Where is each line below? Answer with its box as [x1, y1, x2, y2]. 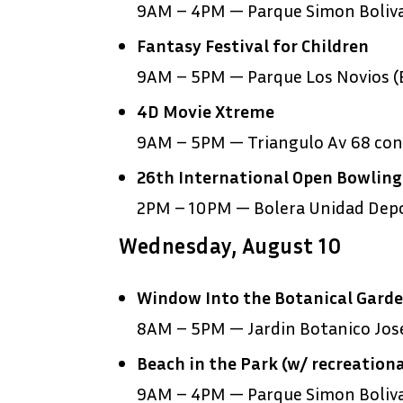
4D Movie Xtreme [137, 100, 274, 122]
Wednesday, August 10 [119, 233, 341, 259]
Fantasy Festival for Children [137, 34, 369, 57]
